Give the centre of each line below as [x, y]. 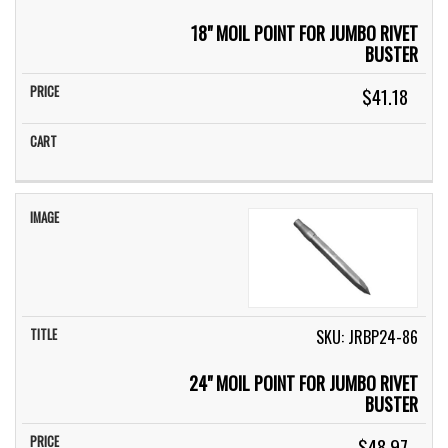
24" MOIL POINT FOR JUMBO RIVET [304, 382]
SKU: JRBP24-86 [367, 336]
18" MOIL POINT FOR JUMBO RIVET [305, 33]
